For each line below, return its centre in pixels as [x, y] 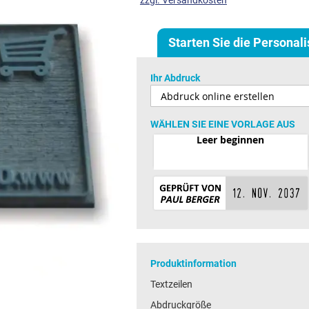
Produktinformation [193, 263]
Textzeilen [171, 284]
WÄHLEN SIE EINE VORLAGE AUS [222, 124]
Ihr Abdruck [175, 78]
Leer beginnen [231, 140]
